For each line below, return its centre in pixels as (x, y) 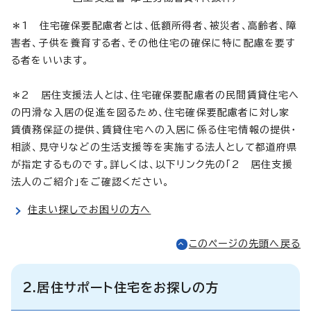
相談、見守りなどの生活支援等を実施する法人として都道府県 (154, 147)
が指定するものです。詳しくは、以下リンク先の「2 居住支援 (152, 164)
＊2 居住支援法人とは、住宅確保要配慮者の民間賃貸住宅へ (155, 95)
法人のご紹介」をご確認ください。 (91, 182)
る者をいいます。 (50, 60)
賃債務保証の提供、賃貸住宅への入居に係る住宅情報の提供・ (154, 129)
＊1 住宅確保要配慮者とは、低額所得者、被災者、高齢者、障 (154, 25)
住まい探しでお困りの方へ (90, 209)
